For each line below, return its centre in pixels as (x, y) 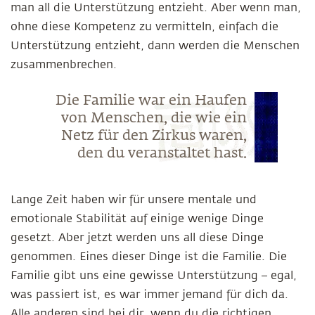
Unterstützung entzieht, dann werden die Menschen (155, 46)
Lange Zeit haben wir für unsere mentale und (134, 200)
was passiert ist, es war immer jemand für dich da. (149, 295)
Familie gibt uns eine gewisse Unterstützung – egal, (154, 276)
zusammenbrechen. (64, 65)
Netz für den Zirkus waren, (154, 136)
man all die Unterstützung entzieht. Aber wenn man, (156, 8)
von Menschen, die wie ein (154, 118)
